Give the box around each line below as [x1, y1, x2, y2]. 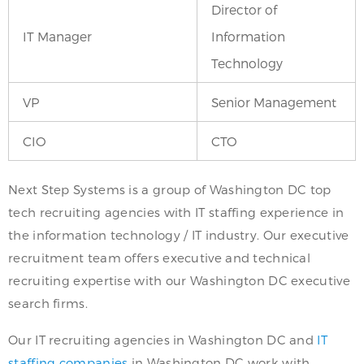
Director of [211, 2, 277, 18]
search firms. [8, 296, 88, 311]
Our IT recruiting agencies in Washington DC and [8, 332, 318, 348]
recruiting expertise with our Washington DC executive [8, 273, 350, 288]
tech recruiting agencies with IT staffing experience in [8, 205, 344, 220]
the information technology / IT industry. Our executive [8, 227, 349, 243]
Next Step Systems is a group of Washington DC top [8, 182, 331, 197]
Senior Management [211, 94, 336, 110]
